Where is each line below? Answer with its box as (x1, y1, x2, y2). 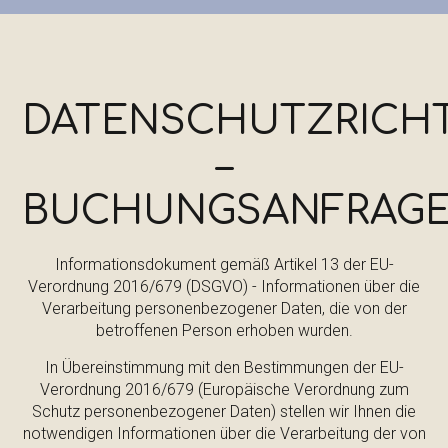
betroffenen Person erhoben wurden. (95, 321, 353, 340)
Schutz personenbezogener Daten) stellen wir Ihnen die (32, 402, 416, 421)
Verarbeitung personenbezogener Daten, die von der (41, 299, 407, 318)
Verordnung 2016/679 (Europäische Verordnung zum (39, 380, 409, 399)
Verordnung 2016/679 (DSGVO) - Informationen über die (28, 277, 420, 296)
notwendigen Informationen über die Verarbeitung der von (22, 424, 426, 443)
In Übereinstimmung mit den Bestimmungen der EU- (44, 358, 404, 377)
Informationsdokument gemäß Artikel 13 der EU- (54, 255, 394, 274)
